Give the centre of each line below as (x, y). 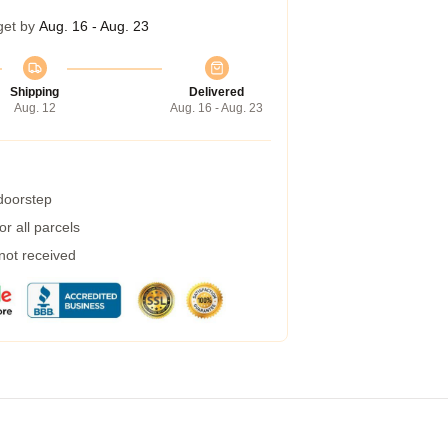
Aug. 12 (34, 108)
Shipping (34, 92)
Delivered (216, 92)
